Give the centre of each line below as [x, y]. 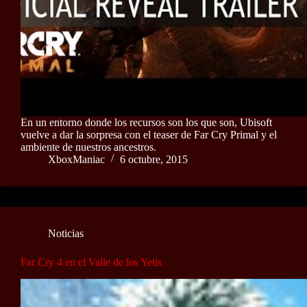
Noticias [66, 233]
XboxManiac [76, 159]
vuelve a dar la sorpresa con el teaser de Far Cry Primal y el [149, 134]
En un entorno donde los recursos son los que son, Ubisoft [146, 122]
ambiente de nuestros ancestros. [88, 147]
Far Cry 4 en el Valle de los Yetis [91, 262]
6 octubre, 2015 [154, 159]
